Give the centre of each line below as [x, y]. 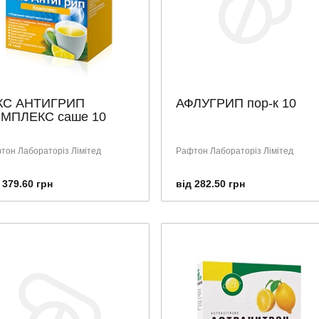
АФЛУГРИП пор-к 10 [236, 103]
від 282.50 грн [210, 184]
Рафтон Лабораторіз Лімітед [234, 151]
